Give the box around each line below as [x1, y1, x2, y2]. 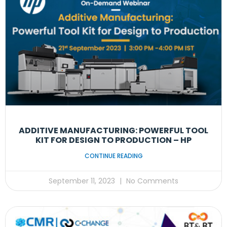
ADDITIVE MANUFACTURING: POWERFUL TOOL [19, 124, 208, 136]
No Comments [124, 175, 178, 186]
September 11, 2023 [49, 175, 117, 186]
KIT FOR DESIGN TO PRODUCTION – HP [35, 134, 192, 146]
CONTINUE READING [84, 151, 143, 160]
